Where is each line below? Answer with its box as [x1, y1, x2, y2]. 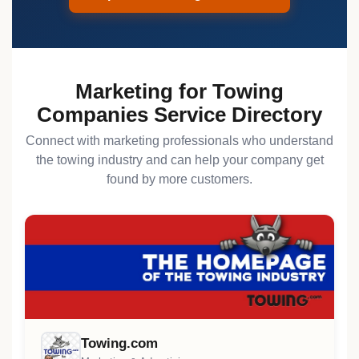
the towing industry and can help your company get [35, 153, 324, 167]
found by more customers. [107, 172, 252, 186]
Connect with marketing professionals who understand [26, 134, 333, 147]
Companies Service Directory [37, 103, 322, 126]
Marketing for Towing [75, 80, 284, 103]
